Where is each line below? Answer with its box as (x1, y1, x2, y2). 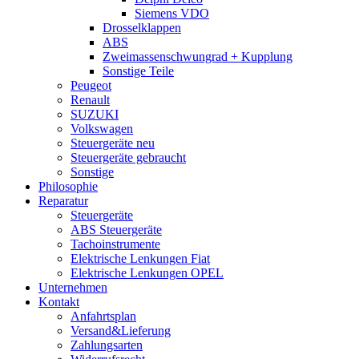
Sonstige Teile (103, 64, 174, 78)
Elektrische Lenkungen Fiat (71, 252, 210, 265)
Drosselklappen (103, 21, 181, 34)
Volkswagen (71, 122, 133, 135)
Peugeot (71, 79, 111, 92)
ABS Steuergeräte (71, 223, 162, 236)
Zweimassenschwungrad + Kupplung (103, 50, 292, 63)
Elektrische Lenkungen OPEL (71, 266, 224, 280)
